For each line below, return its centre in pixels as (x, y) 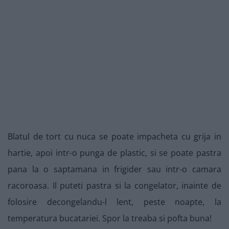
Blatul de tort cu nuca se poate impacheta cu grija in (114, 137)
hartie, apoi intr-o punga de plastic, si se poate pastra (114, 153)
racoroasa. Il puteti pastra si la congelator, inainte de (114, 186)
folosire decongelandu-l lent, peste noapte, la (114, 202)
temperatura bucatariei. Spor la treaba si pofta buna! (110, 219)
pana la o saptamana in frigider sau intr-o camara (114, 169)
